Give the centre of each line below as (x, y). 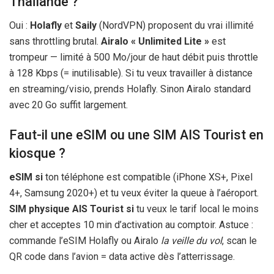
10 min (98, 225)
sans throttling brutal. (55, 41)
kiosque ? (37, 154)
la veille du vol (191, 241)
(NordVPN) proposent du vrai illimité (175, 25)
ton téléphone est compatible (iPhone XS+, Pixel (148, 177)
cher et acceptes (46, 225)
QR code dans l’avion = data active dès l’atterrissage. (122, 257)
